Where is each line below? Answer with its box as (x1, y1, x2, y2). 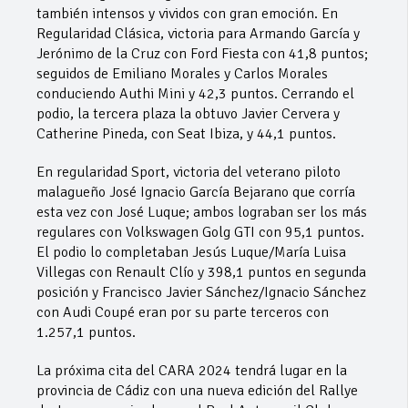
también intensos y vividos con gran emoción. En (36, 5, 338, 24)
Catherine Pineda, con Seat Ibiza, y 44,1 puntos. (36, 125, 336, 144)
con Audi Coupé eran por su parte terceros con (36, 303, 329, 322)
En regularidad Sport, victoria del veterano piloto (36, 163, 341, 182)
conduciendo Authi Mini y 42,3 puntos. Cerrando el (36, 85, 354, 104)
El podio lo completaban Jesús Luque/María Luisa (36, 243, 346, 262)
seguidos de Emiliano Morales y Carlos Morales (36, 65, 328, 84)
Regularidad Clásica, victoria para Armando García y (36, 25, 360, 44)
